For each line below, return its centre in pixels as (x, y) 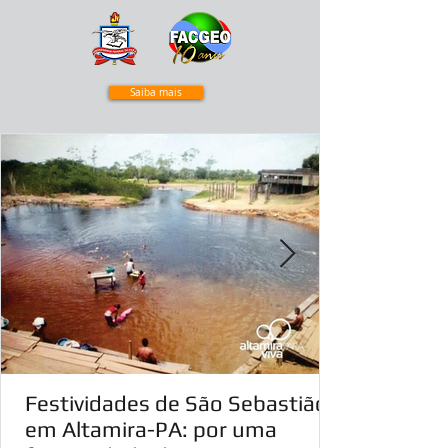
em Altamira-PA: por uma (151, 429)
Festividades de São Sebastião (176, 403)
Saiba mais (156, 92)
